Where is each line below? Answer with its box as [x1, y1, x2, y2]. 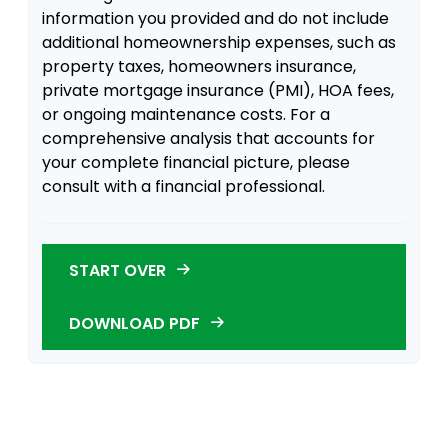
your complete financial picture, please [42, 150, 350, 174]
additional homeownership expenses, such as [42, 30, 396, 54]
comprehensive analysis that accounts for [42, 126, 375, 150]
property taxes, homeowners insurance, [42, 54, 356, 78]
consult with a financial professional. [42, 174, 325, 198]
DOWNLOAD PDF [69, 311, 204, 335]
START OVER [69, 258, 170, 282]
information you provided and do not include [42, 6, 389, 30]
